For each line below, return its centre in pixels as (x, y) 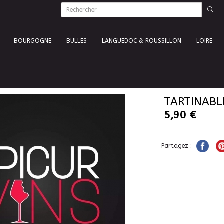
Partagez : (178, 146)
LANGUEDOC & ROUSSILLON (142, 41)
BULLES (77, 41)
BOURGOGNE (33, 41)
